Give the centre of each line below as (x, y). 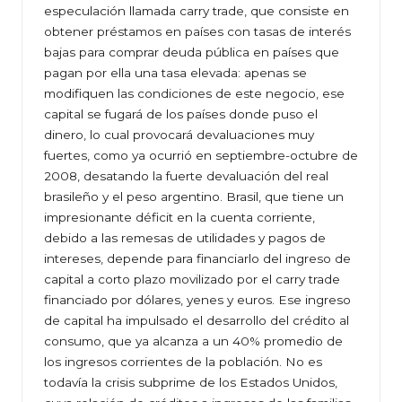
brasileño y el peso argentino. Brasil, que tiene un (194, 197)
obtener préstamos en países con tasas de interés (197, 32)
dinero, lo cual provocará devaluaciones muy (179, 135)
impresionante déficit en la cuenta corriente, (179, 218)
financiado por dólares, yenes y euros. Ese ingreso (197, 300)
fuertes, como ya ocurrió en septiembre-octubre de (201, 156)
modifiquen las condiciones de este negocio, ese (194, 94)
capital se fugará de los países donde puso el (181, 114)
